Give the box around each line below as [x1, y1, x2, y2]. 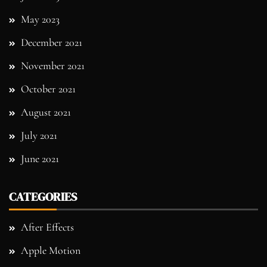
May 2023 [21, 12, 60, 26]
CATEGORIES [9, 188, 77, 205]
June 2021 [21, 151, 59, 165]
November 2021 [21, 58, 85, 72]
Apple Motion [21, 243, 80, 257]
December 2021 [21, 35, 82, 49]
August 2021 [21, 105, 71, 119]
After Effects [21, 220, 74, 234]
